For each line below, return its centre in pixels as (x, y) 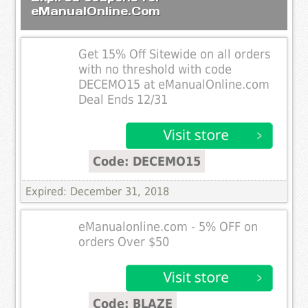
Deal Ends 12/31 (123, 99)
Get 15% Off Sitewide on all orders (175, 54)
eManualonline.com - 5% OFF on (168, 227)
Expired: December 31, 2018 (98, 191)
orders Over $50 (124, 242)
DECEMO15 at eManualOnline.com (174, 84)
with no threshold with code (155, 69)
